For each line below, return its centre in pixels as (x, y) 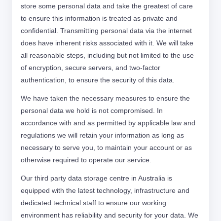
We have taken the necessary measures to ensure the (105, 98)
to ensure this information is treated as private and (99, 18)
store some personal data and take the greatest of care (107, 6)
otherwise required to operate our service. (86, 160)
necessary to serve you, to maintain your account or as (106, 147)
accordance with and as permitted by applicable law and (108, 123)
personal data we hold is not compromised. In (92, 110)
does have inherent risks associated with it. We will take (107, 43)
